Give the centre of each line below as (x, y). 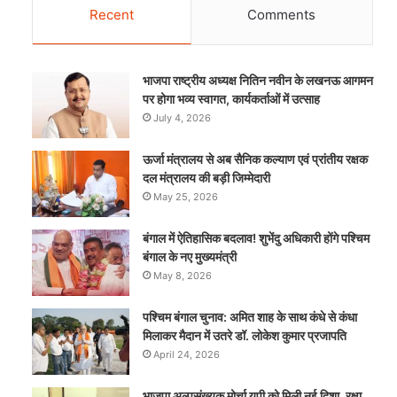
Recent (111, 15)
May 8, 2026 (183, 276)
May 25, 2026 (186, 197)
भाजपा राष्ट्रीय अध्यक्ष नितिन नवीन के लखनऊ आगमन (258, 80)
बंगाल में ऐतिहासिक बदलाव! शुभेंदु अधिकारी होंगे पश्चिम (257, 238)
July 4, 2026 (183, 118)
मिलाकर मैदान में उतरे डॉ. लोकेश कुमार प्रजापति (245, 335)
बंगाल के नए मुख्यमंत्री (190, 257)
